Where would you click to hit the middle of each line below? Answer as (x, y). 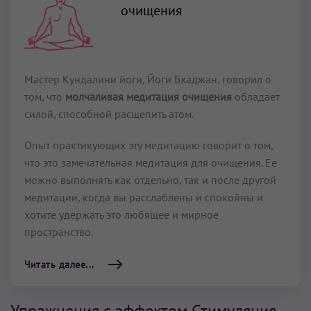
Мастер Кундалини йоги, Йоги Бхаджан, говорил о (148, 79)
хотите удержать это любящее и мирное (121, 215)
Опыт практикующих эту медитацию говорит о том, (149, 145)
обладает (257, 97)
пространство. (59, 232)
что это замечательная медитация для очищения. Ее (151, 163)
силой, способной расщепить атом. (109, 114)
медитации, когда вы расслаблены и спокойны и (144, 197)
